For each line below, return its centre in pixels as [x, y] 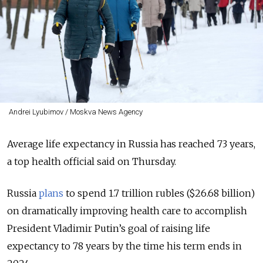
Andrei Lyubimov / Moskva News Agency [75, 112]
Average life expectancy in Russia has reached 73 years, [131, 144]
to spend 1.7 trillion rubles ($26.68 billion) [159, 193]
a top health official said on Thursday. [92, 161]
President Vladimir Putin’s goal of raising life [109, 228]
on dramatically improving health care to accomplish [127, 211]
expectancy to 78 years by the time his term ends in [124, 246]
